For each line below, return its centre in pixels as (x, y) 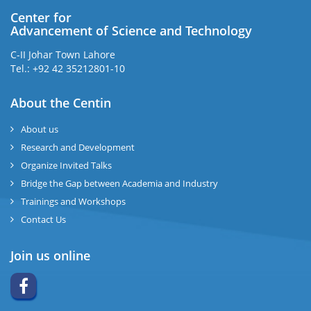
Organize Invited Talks (66, 165)
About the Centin (61, 103)
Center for (41, 17)
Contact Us (43, 219)
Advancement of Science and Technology (131, 31)
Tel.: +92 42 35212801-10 (68, 68)
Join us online (50, 255)
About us (40, 129)
